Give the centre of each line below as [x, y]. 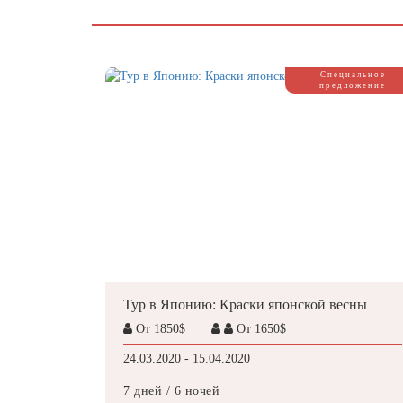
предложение [353, 85]
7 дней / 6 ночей [171, 391]
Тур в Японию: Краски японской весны [245, 304]
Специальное [353, 75]
